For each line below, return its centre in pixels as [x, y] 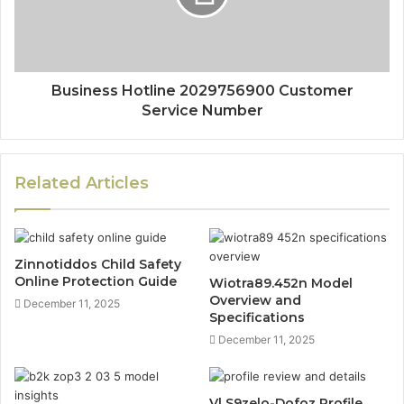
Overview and [255, 300]
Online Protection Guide [96, 281]
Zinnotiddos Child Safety [98, 264]
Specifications [257, 317]
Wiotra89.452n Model [281, 283]
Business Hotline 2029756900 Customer [202, 91]
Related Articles [82, 183]
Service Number [202, 110]
